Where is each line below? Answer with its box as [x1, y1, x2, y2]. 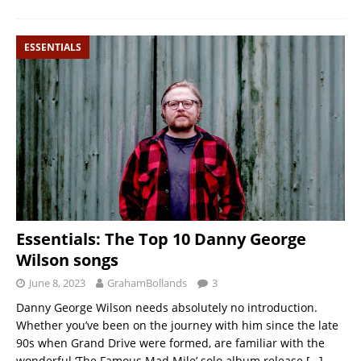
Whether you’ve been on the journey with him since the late [16, 317, 338, 333]
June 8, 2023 [29, 275, 85, 290]
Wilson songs [16, 248, 118, 271]
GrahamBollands [107, 275, 187, 290]
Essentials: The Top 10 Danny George [16, 227, 306, 250]
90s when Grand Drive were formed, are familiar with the [16, 334, 325, 351]
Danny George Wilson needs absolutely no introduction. [16, 299, 317, 315]
